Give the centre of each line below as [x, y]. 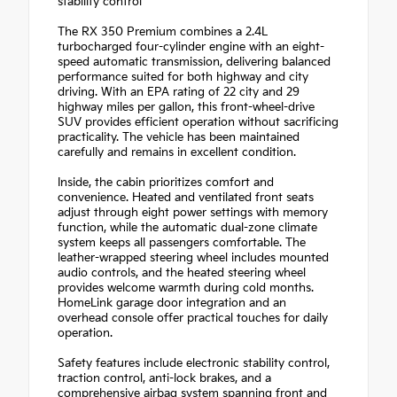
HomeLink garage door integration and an [172, 303]
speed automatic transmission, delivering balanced [194, 62]
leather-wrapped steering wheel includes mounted [193, 257]
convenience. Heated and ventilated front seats [186, 197]
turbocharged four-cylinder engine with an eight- [191, 47]
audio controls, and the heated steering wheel [182, 272]
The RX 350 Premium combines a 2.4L [163, 31]
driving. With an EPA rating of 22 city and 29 [179, 92]
